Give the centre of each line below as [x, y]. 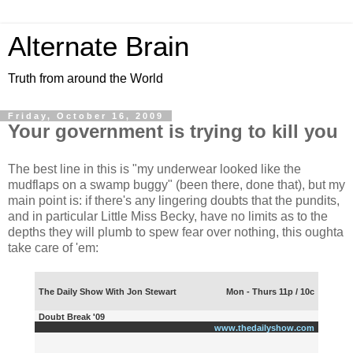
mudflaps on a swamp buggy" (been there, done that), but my [176, 184]
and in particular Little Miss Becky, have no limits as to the [168, 216]
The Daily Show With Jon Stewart [108, 291]
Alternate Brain [98, 46]
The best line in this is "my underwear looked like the [154, 169]
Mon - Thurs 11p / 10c [270, 291]
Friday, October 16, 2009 [86, 116]
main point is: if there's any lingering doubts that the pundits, [174, 200]
